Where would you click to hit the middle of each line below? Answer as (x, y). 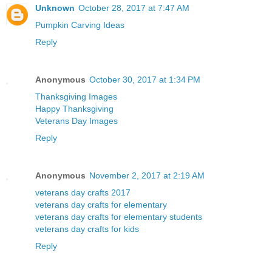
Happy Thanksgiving (74, 109)
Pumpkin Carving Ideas (80, 25)
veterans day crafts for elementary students (119, 217)
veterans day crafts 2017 (83, 193)
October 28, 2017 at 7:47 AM (134, 8)
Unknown (55, 8)
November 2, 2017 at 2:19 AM (147, 176)
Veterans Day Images (76, 121)
